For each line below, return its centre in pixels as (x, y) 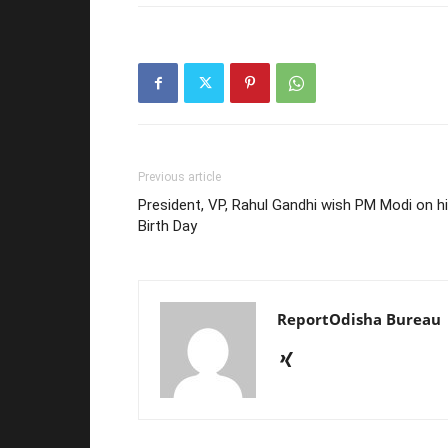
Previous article (179, 176)
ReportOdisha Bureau (359, 318)
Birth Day (167, 225)
